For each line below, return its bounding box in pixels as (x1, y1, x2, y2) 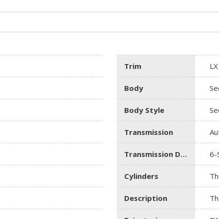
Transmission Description (180, 149, 187, 159)
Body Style (124, 105, 164, 115)
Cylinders (124, 171, 158, 181)
